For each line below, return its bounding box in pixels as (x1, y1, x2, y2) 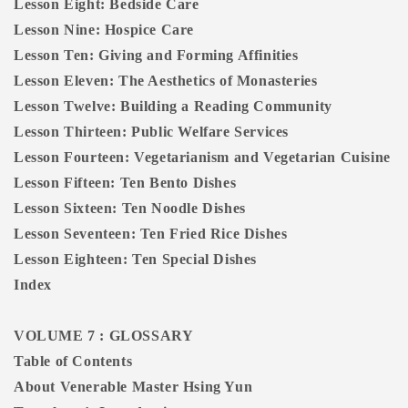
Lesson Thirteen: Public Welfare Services (14, 124, 289, 140)
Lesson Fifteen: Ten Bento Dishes (14, 175, 237, 191)
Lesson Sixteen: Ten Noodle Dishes (14, 200, 246, 217)
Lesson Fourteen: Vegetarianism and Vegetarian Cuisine (14, 149, 391, 166)
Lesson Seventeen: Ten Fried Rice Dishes (14, 226, 288, 242)
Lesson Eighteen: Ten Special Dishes (14, 251, 257, 268)
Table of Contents (14, 353, 133, 370)
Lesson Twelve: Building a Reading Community (14, 98, 332, 115)
